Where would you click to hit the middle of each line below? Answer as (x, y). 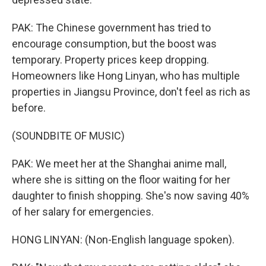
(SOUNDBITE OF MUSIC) (68, 136)
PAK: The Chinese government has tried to (111, 28)
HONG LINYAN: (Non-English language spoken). (123, 240)
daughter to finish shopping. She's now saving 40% (131, 196)
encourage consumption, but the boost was (114, 44)
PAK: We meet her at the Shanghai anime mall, (119, 164)
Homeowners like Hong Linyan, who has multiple (126, 76)
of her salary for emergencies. (83, 212)
